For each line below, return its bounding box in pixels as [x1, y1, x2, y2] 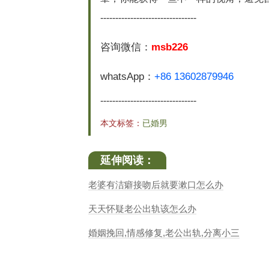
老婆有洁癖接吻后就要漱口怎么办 [88, 180, 223, 190]
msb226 [151, 41, 188, 53]
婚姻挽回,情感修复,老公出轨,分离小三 [88, 228, 240, 238]
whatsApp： [100, 71, 154, 82]
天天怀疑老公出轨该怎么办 [88, 204, 196, 214]
